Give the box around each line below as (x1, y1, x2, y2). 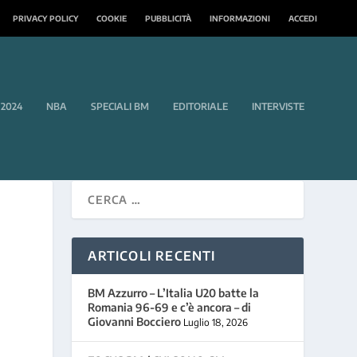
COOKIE (96, 14, 127, 23)
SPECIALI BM (91, 100, 149, 112)
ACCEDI (288, 14, 317, 23)
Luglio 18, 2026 (183, 316, 249, 328)
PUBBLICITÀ (145, 14, 191, 23)
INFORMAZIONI (210, 14, 270, 23)
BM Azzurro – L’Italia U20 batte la (88, 285, 260, 300)
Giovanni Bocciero (88, 314, 182, 328)
